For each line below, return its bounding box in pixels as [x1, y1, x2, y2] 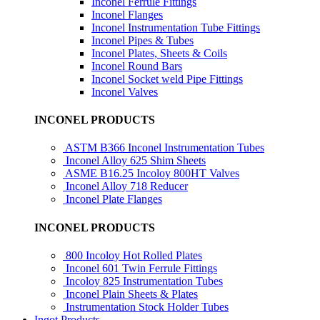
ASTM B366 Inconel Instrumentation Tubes [65, 141, 264, 154]
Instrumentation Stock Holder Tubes [66, 300, 229, 313]
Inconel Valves [91, 85, 158, 98]
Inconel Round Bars [91, 59, 182, 72]
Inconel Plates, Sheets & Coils [91, 46, 227, 59]
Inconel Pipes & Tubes [91, 34, 194, 46]
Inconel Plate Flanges [66, 193, 162, 206]
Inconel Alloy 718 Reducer [66, 180, 188, 193]
